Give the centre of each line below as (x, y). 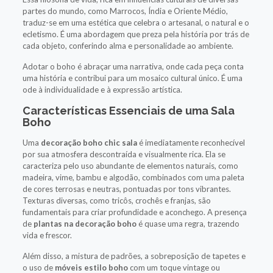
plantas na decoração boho (85, 223)
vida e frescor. (47, 235)
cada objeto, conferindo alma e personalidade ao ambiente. (128, 45)
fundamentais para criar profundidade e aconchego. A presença (134, 212)
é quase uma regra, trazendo (188, 223)
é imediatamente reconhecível (191, 142)
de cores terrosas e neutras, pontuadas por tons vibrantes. (126, 189)
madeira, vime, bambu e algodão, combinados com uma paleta (133, 177)
